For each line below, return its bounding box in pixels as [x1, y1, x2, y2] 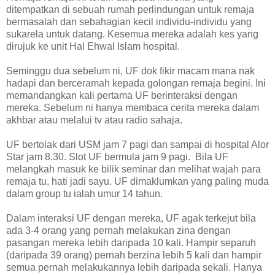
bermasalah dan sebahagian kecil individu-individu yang [6, 17, 252, 28]
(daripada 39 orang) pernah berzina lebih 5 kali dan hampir [6, 250, 261, 261]
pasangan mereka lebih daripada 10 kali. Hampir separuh [6, 238, 256, 249]
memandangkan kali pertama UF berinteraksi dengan [6, 90, 238, 101]
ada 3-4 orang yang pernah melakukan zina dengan [6, 225, 231, 236]
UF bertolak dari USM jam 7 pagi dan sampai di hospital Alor [6, 139, 269, 150]
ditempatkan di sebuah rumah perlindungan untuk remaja [6, 4, 254, 15]
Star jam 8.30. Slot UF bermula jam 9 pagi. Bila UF [6, 152, 228, 163]
